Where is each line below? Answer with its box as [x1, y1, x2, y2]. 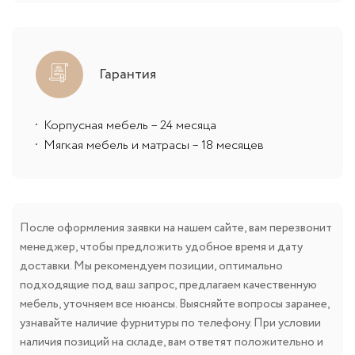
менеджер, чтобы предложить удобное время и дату [20, 238, 303, 256]
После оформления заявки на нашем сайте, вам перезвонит [20, 219, 332, 237]
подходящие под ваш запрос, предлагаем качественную [20, 276, 317, 294]
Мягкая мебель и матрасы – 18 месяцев [44, 136, 264, 155]
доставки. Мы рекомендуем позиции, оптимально [20, 257, 283, 275]
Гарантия [99, 63, 156, 85]
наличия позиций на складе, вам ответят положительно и [20, 333, 323, 351]
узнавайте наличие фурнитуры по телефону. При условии [20, 314, 321, 332]
